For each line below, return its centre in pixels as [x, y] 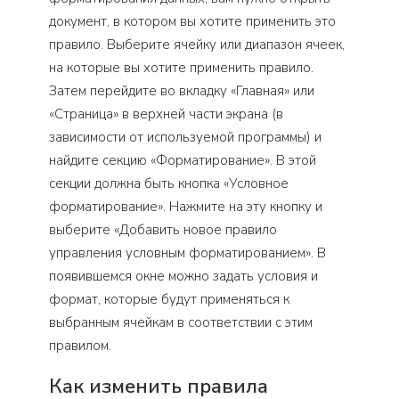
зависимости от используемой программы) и [185, 138]
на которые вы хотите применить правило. [181, 68]
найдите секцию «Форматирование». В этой [183, 161]
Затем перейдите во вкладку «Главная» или [182, 91]
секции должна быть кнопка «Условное [169, 184]
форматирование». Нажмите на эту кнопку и [186, 207]
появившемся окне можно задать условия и [183, 277]
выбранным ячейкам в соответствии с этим [181, 323]
